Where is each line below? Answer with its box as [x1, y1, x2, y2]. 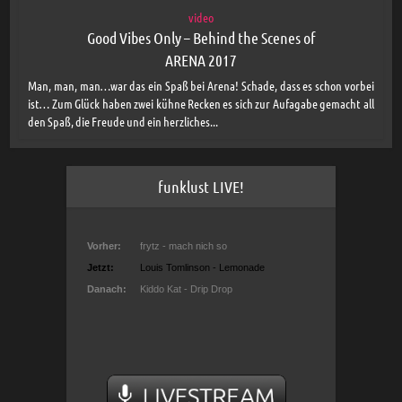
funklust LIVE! [158, 176, 244, 197]
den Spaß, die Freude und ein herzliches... [28, 112, 219, 129]
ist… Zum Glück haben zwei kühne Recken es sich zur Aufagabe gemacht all [28, 94, 374, 111]
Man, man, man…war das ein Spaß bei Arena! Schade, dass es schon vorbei [28, 76, 374, 93]
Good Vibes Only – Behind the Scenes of [86, 27, 316, 48]
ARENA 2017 [165, 49, 237, 70]
